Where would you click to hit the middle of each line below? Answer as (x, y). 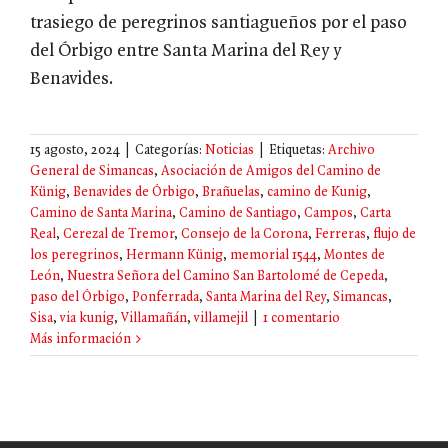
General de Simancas (92, 171)
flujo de (394, 234)
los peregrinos (74, 255)
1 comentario (301, 318)
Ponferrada (165, 297)
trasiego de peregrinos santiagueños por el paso (218, 23)
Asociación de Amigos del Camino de (271, 171)
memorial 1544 (273, 255)
